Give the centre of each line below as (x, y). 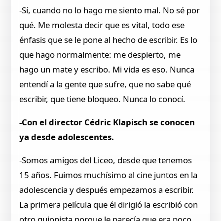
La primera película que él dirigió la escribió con (109, 204)
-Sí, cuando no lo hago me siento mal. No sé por (110, 10)
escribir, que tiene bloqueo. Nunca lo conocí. (103, 99)
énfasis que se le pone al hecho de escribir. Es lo (109, 40)
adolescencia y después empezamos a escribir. (107, 189)
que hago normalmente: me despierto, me (100, 55)
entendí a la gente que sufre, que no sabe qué (105, 84)
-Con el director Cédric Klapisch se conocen (107, 122)
